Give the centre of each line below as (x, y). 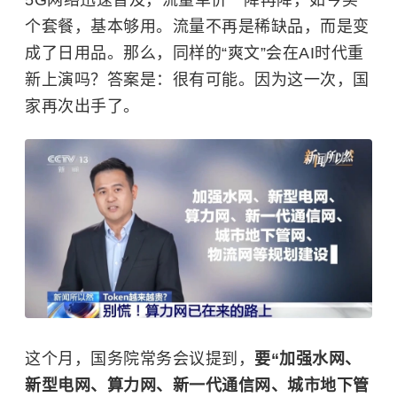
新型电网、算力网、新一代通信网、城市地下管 (197, 386)
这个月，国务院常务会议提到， (140, 359)
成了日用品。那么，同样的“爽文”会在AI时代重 (195, 54)
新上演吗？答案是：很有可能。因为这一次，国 (197, 80)
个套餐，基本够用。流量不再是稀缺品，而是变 (197, 27)
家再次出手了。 (82, 107)
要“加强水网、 (308, 359)
